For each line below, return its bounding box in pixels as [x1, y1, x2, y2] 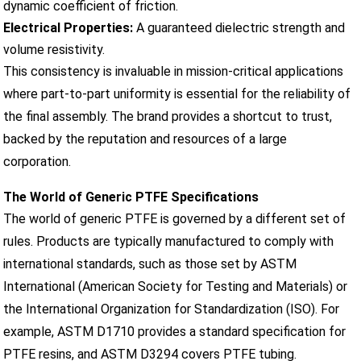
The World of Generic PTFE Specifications [3, 189, 259, 205]
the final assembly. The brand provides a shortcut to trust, [3, 108, 333, 124]
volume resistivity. [3, 41, 106, 57]
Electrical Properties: [3, 19, 134, 35]
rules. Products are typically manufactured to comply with [3, 233, 334, 249]
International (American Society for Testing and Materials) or [3, 278, 348, 294]
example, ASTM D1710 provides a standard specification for [3, 323, 346, 339]
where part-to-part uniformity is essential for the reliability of [3, 85, 351, 102]
